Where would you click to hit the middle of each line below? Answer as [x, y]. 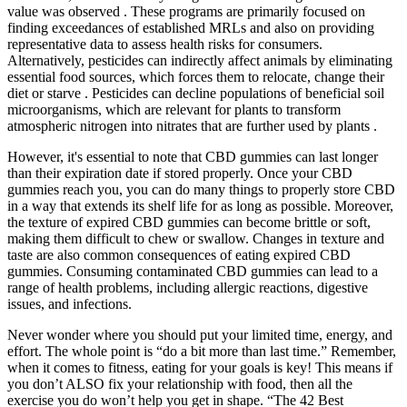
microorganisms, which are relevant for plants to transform [174, 110]
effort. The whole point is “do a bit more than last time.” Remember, [202, 352]
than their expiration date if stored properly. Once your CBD [180, 174]
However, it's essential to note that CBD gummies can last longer [193, 157]
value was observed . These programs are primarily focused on [186, 12]
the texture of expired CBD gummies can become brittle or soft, [189, 223]
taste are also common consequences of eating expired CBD [179, 255]
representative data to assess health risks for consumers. [165, 45]
